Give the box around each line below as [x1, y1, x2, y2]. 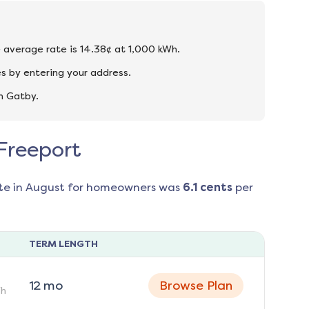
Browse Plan [159, 278, 232, 294]
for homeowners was [64, 181, 180, 195]
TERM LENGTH [28, 238, 98, 250]
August [25, 181, 65, 195]
